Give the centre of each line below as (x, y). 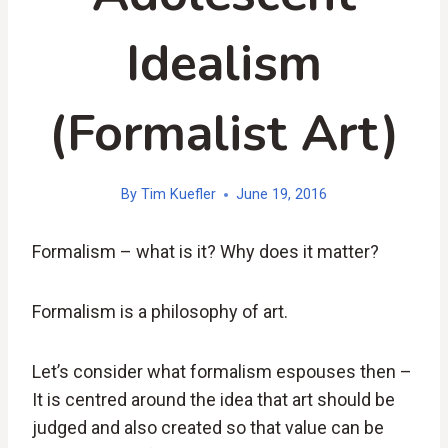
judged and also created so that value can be (208, 428)
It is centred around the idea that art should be (213, 400)
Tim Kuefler (178, 195)
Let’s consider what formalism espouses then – (222, 372)
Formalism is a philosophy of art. (160, 312)
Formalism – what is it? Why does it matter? (205, 252)
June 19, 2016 (281, 195)
